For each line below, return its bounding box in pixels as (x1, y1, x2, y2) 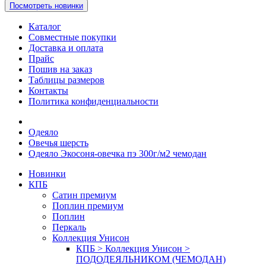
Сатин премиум (52, 190, 116, 201)
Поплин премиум (52, 201, 123, 211)
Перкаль (52, 222, 86, 233)
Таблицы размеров (28, 75, 104, 85)
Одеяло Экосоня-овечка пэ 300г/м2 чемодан (28, 148, 207, 159)
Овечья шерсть (28, 138, 88, 148)
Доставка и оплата (28, 43, 103, 53)
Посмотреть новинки (9, 1, 83, 11)
